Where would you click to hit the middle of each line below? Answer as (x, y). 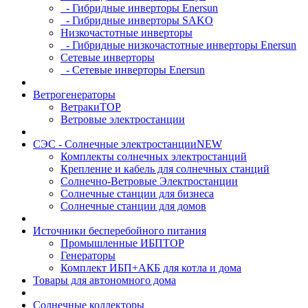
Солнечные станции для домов (133, 206)
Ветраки (80, 107)
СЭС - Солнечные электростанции (115, 144)
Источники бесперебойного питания (120, 231)
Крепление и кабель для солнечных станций (165, 169)
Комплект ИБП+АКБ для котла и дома (151, 268)
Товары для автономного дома (104, 280)
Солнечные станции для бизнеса (137, 194)
